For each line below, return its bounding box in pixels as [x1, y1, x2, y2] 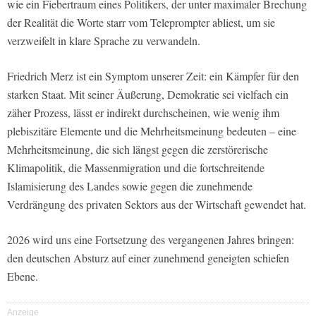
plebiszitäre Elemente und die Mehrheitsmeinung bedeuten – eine [7, 123, 296, 139]
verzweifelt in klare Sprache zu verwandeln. [7, 33, 200, 49]
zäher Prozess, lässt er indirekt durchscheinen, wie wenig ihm [7, 105, 279, 121]
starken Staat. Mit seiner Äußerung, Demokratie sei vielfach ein [7, 87, 288, 102]
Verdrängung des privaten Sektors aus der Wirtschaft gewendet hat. [7, 197, 306, 212]
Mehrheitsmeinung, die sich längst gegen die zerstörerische [7, 142, 268, 157]
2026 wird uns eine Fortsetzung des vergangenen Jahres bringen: [7, 232, 294, 248]
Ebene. [7, 269, 38, 284]
